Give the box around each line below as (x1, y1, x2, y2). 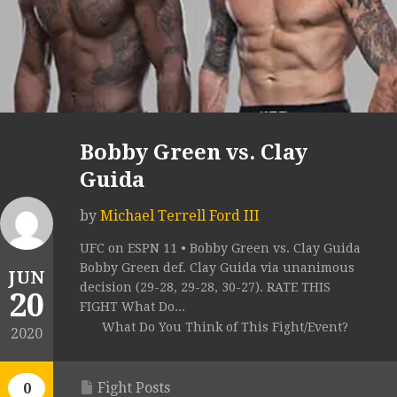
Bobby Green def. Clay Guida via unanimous (80, 261, 354, 276)
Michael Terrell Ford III (100, 207, 260, 225)
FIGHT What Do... (80, 300, 185, 315)
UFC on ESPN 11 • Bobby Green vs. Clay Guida (80, 241, 361, 256)
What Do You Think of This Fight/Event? (102, 320, 348, 335)
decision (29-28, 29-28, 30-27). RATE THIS (80, 280, 331, 295)
